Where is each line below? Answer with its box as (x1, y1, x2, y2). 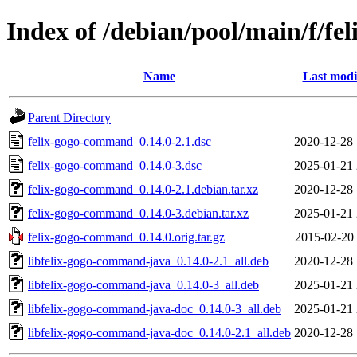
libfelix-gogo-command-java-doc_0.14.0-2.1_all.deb (28, 325, 291, 339)
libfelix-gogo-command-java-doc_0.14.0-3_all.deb (28, 301, 281, 316)
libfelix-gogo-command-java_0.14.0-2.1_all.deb (28, 253, 269, 268)
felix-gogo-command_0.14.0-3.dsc (28, 158, 202, 172)
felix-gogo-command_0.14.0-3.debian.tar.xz (28, 206, 249, 220)
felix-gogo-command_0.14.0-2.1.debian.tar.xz (28, 182, 258, 196)
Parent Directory (28, 110, 111, 124)
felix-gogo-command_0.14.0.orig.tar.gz (28, 229, 225, 244)
